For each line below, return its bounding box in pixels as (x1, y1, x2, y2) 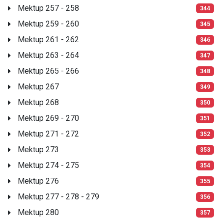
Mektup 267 (18, 82, 59, 91)
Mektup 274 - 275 (18, 160, 79, 170)
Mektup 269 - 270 (18, 113, 79, 123)
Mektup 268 (18, 97, 59, 107)
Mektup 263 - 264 (18, 50, 79, 60)
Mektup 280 (18, 207, 59, 217)
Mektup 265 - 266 (18, 66, 79, 76)
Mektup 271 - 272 (18, 129, 79, 138)
